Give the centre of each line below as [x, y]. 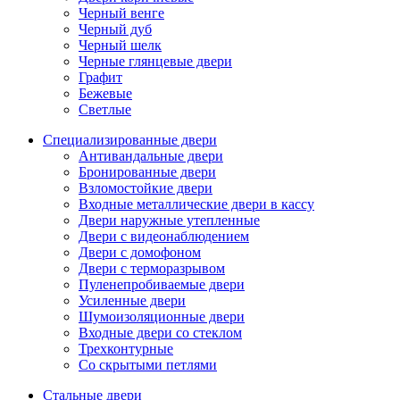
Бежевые [105, 94]
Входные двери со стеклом [160, 333]
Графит [100, 78]
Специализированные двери [130, 140]
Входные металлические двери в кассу [196, 204]
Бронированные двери [147, 172]
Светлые [105, 110]
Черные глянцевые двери [155, 62]
